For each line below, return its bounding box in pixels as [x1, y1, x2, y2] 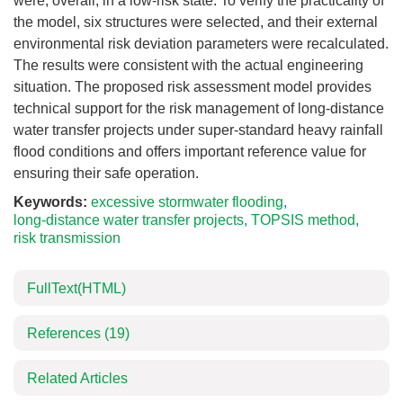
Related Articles [27, 371, 128, 386]
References [27, 326, 104, 341]
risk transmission [13, 230, 121, 246]
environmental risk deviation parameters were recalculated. [13, 36, 389, 51]
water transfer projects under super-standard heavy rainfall [13, 122, 383, 138]
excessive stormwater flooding [91, 194, 283, 210]
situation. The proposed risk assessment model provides [13, 79, 372, 94]
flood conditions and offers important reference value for [13, 144, 366, 159]
